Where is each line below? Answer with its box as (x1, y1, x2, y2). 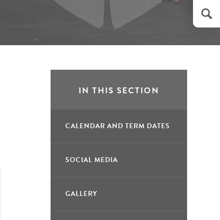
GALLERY (65, 189, 97, 199)
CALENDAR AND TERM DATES (65, 121, 170, 131)
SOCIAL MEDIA (65, 155, 118, 165)
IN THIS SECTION (78, 84, 159, 97)
